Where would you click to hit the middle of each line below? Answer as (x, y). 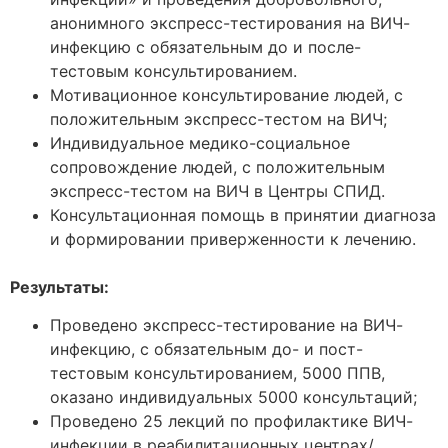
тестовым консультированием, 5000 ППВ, (217, 373)
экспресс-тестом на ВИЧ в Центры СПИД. (217, 190)
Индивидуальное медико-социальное (200, 142)
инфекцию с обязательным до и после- (205, 46)
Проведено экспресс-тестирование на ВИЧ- (226, 325)
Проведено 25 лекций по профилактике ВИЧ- (231, 421)
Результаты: (59, 286)
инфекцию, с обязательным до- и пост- (206, 349)
